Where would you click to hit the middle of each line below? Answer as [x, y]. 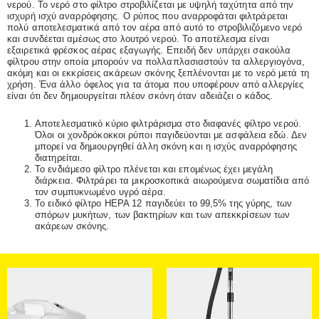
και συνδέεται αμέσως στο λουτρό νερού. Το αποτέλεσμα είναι [138, 39]
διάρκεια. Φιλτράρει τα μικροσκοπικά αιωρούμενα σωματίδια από [172, 181]
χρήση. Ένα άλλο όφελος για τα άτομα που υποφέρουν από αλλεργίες [156, 85]
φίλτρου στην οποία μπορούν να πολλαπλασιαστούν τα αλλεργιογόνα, [156, 62]
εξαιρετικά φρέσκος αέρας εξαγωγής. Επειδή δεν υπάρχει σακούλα [149, 51]
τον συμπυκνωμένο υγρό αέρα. [100, 192]
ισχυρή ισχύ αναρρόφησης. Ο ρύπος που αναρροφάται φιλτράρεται [148, 16]
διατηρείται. [59, 158]
